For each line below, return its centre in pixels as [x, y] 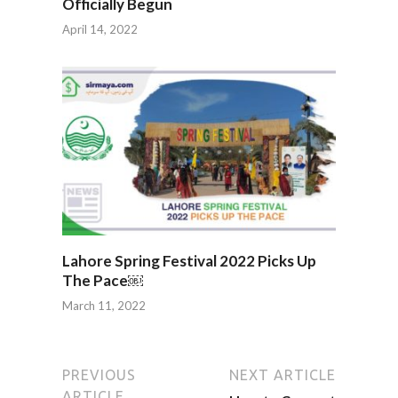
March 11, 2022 [104, 306]
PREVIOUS [99, 375]
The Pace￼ [103, 280]
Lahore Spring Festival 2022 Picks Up [189, 260]
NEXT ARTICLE [283, 375]
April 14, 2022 [100, 30]
